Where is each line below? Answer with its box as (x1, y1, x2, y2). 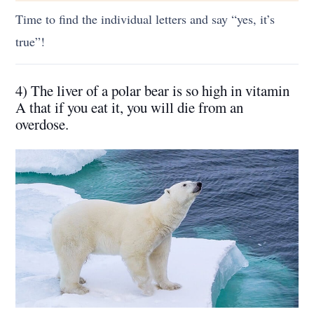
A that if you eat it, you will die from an (15, 97, 244, 117)
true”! (15, 32, 46, 50)
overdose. (15, 114, 69, 134)
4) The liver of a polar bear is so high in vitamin (15, 80, 290, 100)
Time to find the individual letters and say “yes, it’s (15, 10, 275, 27)
